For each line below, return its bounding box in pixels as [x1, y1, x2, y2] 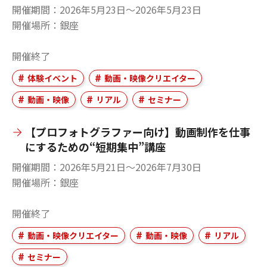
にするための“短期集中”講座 [25, 138, 166, 154]
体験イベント [27, 72, 77, 84]
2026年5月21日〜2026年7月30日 [60, 159, 201, 174]
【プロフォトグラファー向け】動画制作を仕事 [25, 123, 250, 139]
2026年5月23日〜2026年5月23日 [60, 2, 201, 17]
